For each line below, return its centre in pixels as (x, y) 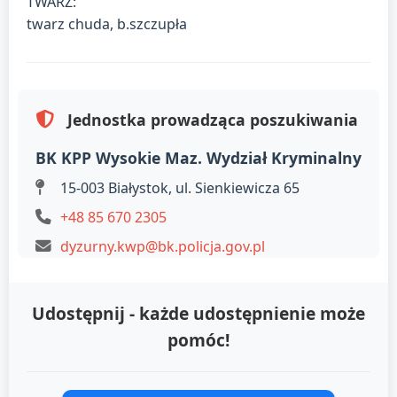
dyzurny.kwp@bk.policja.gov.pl (163, 246)
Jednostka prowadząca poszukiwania (210, 119)
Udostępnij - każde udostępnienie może (198, 313)
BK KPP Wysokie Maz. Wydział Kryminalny (198, 157)
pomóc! (198, 339)
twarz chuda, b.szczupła (107, 23)
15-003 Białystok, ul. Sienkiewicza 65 (178, 187)
